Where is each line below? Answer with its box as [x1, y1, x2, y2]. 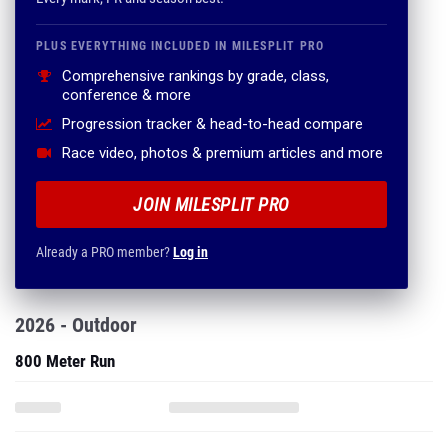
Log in [173, 244, 208, 260]
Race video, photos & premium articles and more [62, 144, 383, 162]
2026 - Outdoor [15, 313, 137, 337]
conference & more [62, 86, 191, 104]
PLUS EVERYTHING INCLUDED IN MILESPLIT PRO [36, 39, 325, 53]
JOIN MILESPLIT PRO [133, 194, 290, 215]
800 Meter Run [15, 351, 115, 371]
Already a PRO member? [36, 244, 173, 260]
